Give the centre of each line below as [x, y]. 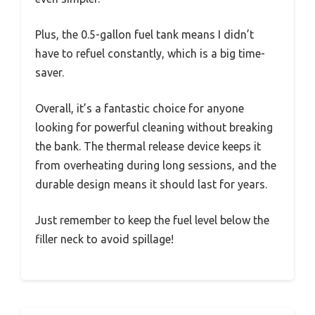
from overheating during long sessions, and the [156, 165]
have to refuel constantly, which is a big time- [150, 53]
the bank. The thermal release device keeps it [148, 146]
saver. [50, 72]
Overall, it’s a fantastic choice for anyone [140, 108]
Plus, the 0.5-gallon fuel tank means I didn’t [144, 34]
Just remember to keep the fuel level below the [152, 220]
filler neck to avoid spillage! [104, 239]
